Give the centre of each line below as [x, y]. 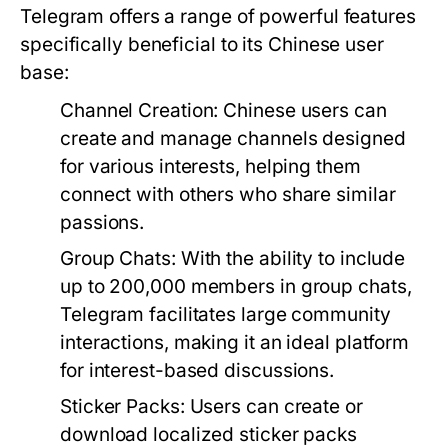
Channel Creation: [139, 110]
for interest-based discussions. [197, 370]
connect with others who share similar [228, 194]
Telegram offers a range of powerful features [218, 16]
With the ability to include [290, 258]
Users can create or [273, 406]
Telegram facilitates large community [225, 314]
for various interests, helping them [210, 166]
